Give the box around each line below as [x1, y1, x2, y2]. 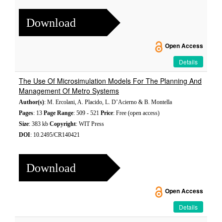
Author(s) [19, 99, 44, 106]
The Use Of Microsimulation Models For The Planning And [19, 76, 202, 86]
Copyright [50, 120, 76, 127]
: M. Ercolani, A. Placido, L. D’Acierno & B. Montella [44, 99, 172, 106]
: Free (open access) [113, 110, 160, 116]
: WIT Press [76, 120, 104, 127]
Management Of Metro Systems [19, 86, 119, 96]
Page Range [44, 110, 73, 116]
